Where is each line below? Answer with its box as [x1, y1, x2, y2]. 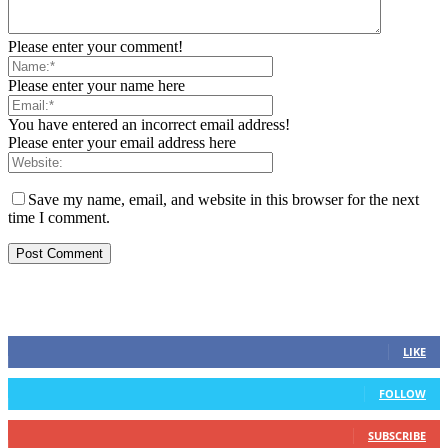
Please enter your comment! [8, 38, 183, 56]
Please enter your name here [8, 77, 185, 95]
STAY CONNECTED [8, 287, 165, 312]
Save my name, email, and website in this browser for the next [28, 191, 419, 209]
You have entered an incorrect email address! [8, 116, 290, 134]
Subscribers [32, 407, 95, 423]
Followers [32, 365, 84, 381]
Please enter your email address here [8, 134, 236, 152]
